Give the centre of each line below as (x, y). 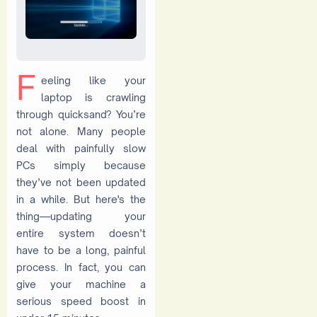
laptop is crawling (93, 97)
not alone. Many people (81, 131)
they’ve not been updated (81, 182)
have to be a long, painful (81, 250)
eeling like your (93, 80)
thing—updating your (81, 216)
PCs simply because (81, 165)
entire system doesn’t (81, 233)
